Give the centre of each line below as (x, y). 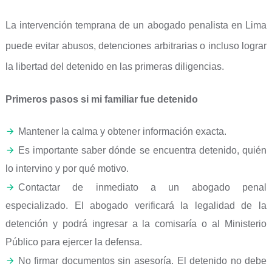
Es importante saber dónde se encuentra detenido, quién (142, 150)
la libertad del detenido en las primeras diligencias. (114, 66)
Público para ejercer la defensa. (73, 242)
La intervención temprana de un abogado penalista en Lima (136, 25)
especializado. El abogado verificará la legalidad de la (136, 206)
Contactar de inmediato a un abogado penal (142, 187)
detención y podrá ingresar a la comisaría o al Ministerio (136, 224)
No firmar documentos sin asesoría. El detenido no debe (142, 261)
